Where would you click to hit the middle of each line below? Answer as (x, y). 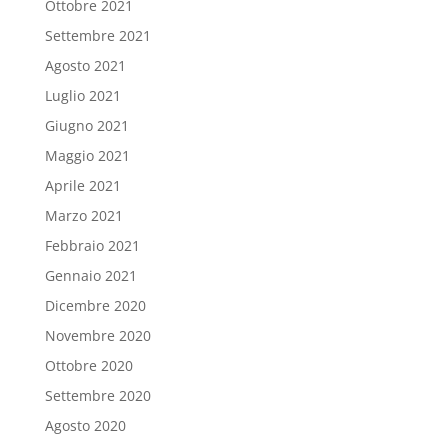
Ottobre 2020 (88, 366)
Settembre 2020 (97, 396)
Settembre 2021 (97, 36)
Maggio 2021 (87, 156)
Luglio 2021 (82, 96)
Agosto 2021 (85, 66)
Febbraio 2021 (92, 246)
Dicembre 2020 (95, 306)
